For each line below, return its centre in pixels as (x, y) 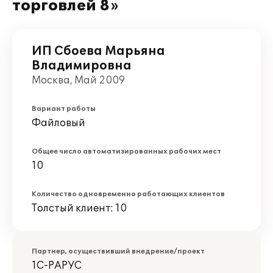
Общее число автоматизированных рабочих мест (126, 151)
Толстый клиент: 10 (79, 208)
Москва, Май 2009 (78, 80)
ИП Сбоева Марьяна (98, 51)
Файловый (58, 123)
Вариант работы (64, 109)
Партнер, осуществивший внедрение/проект (118, 251)
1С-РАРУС (57, 266)
